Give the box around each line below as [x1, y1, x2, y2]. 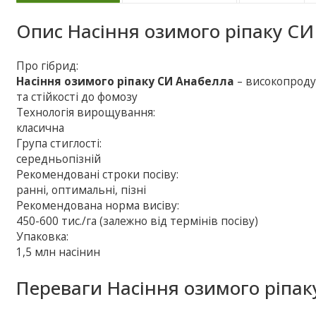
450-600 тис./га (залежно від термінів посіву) [16, 213, 259, 229]
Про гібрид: [16, 58, 79, 73]
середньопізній [16, 151, 102, 166]
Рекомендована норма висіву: [16, 197, 180, 213]
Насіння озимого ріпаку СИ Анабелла [16, 73, 235, 89]
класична [16, 120, 65, 135]
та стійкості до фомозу [16, 89, 138, 104]
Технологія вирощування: [16, 104, 156, 120]
